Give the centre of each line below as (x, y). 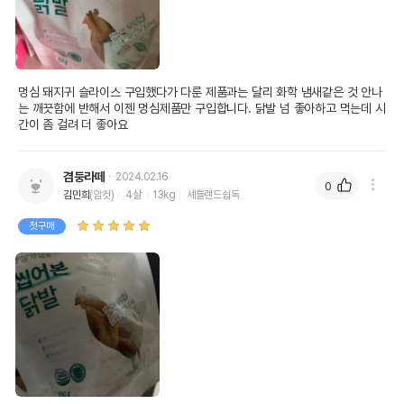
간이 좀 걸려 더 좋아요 (73, 124)
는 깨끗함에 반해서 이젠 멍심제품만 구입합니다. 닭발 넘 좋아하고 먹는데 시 (202, 108)
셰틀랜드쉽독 (213, 195)
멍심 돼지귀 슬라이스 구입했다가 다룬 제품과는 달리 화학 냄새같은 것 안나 (200, 92)
